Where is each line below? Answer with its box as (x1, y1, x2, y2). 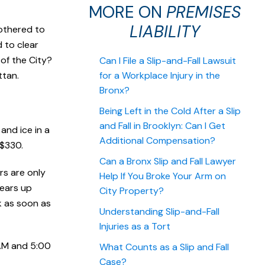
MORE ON (88, 1, 166, 24)
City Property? (99, 185, 164, 198)
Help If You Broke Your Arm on (99, 170, 226, 183)
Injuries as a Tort (99, 220, 170, 233)
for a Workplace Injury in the (99, 69, 220, 82)
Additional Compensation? (99, 134, 215, 147)
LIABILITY (129, 21, 200, 43)
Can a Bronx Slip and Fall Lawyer (99, 155, 236, 168)
